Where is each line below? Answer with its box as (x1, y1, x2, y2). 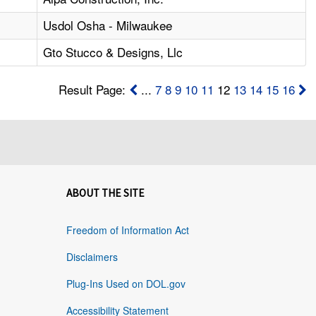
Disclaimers (66, 250, 118, 265)
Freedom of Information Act (66, 223, 189, 238)
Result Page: (58, 80, 129, 99)
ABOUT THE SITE (66, 186, 145, 200)
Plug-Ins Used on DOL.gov (66, 276, 186, 291)
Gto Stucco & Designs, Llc (43, 43, 183, 61)
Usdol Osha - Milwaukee (43, 16, 173, 35)
